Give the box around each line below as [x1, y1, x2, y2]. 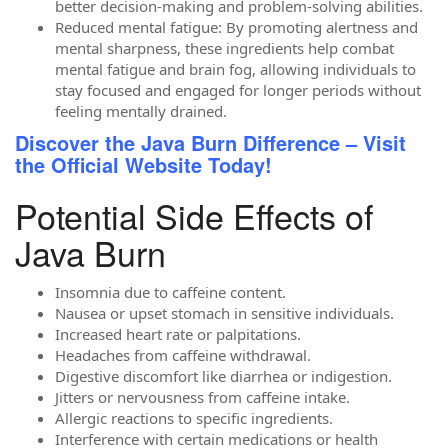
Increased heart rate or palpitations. [55, 323, 301, 344]
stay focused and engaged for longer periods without [55, 79, 421, 100]
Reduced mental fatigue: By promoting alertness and [55, 16, 418, 37]
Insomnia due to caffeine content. [55, 281, 286, 302]
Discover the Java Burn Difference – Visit [15, 128, 406, 157]
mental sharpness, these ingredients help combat [55, 37, 394, 58]
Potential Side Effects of [15, 191, 373, 240]
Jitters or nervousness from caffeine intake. [55, 386, 350, 407]
